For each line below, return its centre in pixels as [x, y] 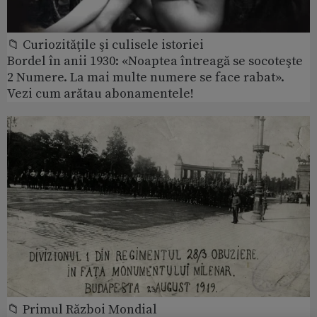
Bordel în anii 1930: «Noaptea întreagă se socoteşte [155, 61]
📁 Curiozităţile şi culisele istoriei [105, 45]
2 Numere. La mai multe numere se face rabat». [146, 77]
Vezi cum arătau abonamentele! [100, 93]
